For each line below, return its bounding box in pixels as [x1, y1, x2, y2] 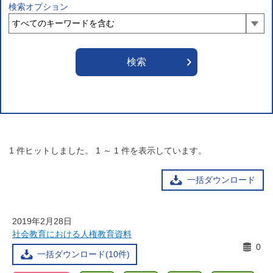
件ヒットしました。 [14, 146, 96, 155]
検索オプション [9, 2, 68, 12]
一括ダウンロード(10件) [37, 249, 130, 259]
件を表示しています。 [121, 146, 207, 155]
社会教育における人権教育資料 [12, 229, 132, 239]
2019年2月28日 [12, 216, 72, 226]
